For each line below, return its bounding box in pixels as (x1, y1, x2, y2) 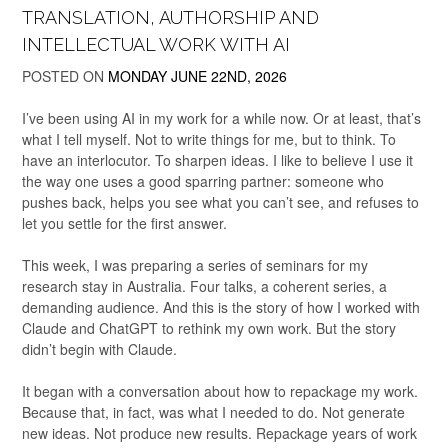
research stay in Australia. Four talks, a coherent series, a (22, 276, 387, 297)
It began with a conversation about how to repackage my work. (22, 381, 418, 402)
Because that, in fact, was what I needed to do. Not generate (22, 402, 405, 423)
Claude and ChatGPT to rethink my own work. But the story (22, 318, 396, 339)
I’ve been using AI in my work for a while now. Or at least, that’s (22, 108, 421, 129)
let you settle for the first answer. (22, 213, 227, 234)
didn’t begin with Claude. (22, 339, 177, 360)
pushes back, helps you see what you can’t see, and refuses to (22, 192, 419, 213)
